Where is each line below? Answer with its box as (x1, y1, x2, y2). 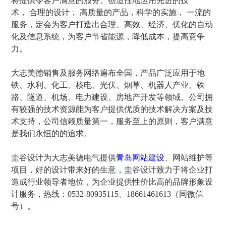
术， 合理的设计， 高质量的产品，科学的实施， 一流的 (11, 8, 211, 17)
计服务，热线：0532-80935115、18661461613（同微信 (11, 190, 204, 198)
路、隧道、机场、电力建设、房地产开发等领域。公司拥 (11, 93, 213, 101)
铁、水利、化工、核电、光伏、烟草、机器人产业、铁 (11, 81, 205, 89)
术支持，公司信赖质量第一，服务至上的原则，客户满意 (11, 117, 213, 126)
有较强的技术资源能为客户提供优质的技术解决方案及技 (11, 105, 213, 114)
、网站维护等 (164, 153, 213, 162)
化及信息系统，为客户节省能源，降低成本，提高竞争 (11, 32, 205, 41)
